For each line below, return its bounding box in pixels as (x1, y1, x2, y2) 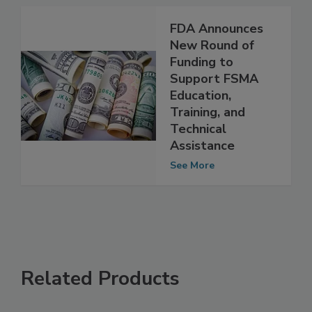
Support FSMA (170, 100, 258, 117)
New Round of (170, 66, 254, 84)
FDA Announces (170, 49, 263, 67)
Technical (170, 150, 226, 167)
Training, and (170, 133, 245, 150)
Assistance (170, 166, 235, 184)
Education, (170, 116, 231, 134)
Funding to (170, 83, 233, 100)
